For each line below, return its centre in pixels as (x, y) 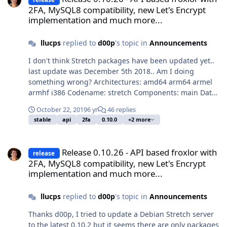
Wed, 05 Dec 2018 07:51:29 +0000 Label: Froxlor (109, 103)
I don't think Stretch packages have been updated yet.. (121, 61)
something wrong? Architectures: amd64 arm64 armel (61, 82)
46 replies (121, 110)
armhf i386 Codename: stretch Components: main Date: (123, 93)
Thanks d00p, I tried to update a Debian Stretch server (52, 214)
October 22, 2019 (62, 110)
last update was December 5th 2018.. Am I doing (111, 71)
